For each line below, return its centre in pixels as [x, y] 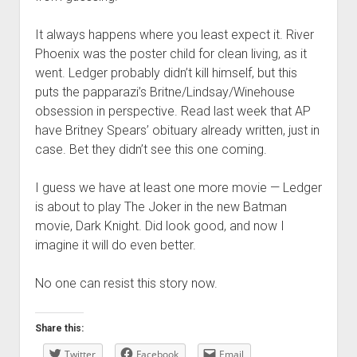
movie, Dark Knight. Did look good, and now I [159, 226]
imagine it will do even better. [115, 245]
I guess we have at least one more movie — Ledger [178, 188]
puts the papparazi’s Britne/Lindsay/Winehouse [165, 92]
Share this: [59, 328]
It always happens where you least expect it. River [174, 35]
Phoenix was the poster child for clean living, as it [171, 54]
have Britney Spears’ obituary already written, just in [177, 130]
